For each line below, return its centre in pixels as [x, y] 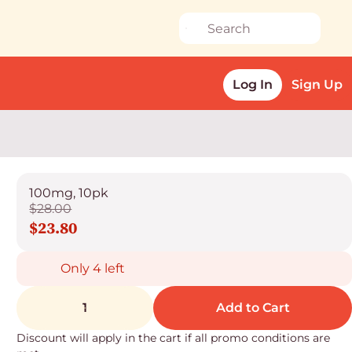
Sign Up [317, 84]
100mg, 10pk [69, 193]
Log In [253, 84]
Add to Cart [253, 308]
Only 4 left [93, 268]
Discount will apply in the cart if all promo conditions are [174, 338]
